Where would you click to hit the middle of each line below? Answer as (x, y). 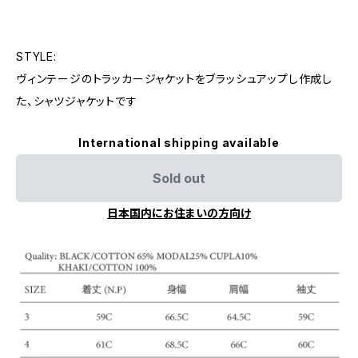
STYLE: (36, 56)
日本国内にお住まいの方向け (179, 213)
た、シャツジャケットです (77, 101)
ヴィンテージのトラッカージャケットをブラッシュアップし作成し (174, 79)
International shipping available (179, 143)
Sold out (179, 178)
